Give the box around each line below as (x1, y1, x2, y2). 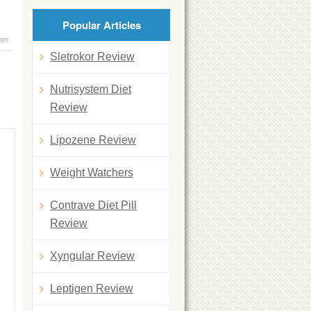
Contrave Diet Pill (50, 199, 137, 211)
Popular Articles (62, 17, 141, 33)
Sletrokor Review (50, 50, 135, 62)
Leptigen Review (50, 282, 133, 294)
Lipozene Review (50, 133, 136, 146)
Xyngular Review (50, 249, 135, 262)
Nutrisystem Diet (50, 83, 131, 95)
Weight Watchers (50, 166, 133, 178)
